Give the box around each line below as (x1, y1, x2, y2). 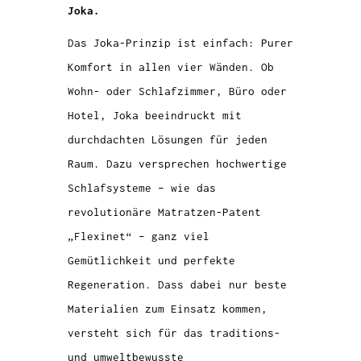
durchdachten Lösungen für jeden (68, 133, 268, 146)
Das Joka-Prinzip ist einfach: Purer (68, 36, 293, 49)
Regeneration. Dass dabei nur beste (68, 278, 287, 291)
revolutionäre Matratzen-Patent (68, 205, 261, 218)
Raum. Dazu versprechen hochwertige (68, 157, 287, 170)
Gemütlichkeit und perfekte (68, 254, 235, 267)
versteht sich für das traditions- (68, 326, 280, 339)
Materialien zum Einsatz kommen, (68, 302, 268, 315)
